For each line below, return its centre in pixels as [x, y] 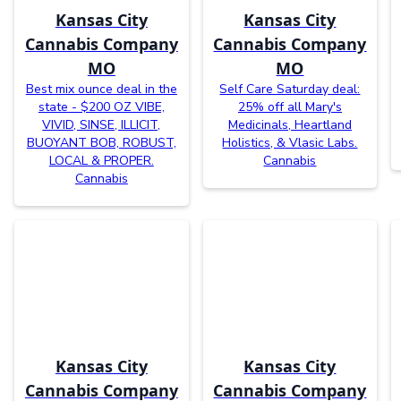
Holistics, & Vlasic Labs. [290, 143]
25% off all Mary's [290, 107]
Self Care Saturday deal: [290, 90]
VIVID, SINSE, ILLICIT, [102, 125]
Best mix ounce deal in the [101, 90]
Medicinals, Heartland [290, 125]
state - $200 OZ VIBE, [101, 107]
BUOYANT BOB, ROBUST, [101, 143]
